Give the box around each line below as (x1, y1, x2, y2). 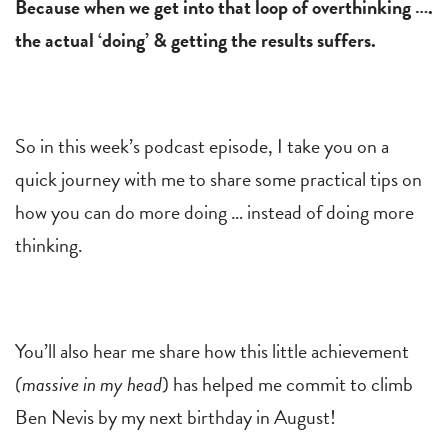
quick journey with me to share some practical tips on (15, 163, 422, 194)
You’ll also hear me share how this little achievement (15, 335, 409, 366)
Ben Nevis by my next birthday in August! (15, 401, 336, 432)
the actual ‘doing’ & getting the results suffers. (15, 24, 376, 55)
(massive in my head (15, 368, 162, 399)
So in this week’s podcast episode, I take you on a (15, 130, 389, 161)
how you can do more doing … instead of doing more (15, 196, 414, 227)
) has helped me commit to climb (162, 368, 413, 399)
